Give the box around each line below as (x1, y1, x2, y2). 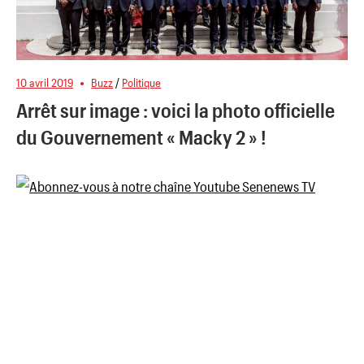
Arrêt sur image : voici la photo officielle (16, 98, 335, 123)
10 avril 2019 (16, 76, 73, 90)
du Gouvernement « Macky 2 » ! (16, 125, 266, 149)
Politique (122, 76, 162, 90)
